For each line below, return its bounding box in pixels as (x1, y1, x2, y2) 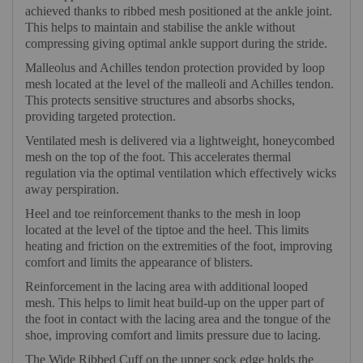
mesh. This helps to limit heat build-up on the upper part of (25, 296, 324, 310)
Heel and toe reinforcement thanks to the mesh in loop (25, 207, 301, 221)
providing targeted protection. (25, 109, 176, 124)
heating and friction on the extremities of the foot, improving (25, 239, 332, 254)
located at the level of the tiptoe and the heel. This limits (25, 223, 309, 237)
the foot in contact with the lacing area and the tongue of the (25, 312, 331, 327)
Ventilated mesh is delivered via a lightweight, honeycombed (25, 134, 335, 148)
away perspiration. (25, 182, 119, 197)
